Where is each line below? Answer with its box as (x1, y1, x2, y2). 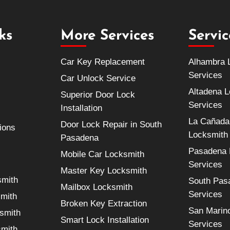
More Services (60, 29, 155, 44)
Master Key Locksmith (60, 166, 147, 176)
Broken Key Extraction (60, 199, 147, 209)
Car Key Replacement (60, 57, 145, 67)
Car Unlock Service (60, 73, 136, 84)
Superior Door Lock (60, 90, 135, 100)
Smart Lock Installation (60, 215, 149, 225)
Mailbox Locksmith (60, 182, 132, 193)
